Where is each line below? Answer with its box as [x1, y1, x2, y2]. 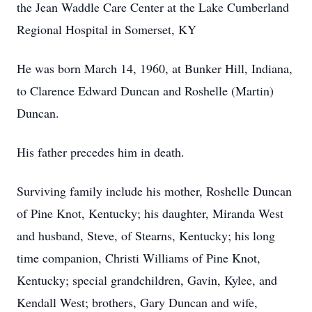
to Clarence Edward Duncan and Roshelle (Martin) [17, 82, 274, 99]
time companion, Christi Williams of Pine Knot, [17, 249, 260, 266]
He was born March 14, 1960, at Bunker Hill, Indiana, [17, 60, 292, 77]
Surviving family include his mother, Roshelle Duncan [17, 182, 292, 199]
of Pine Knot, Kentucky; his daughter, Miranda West [17, 205, 283, 221]
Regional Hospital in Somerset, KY [17, 21, 196, 38]
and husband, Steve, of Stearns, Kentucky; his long [17, 227, 275, 244]
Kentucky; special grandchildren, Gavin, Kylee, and [17, 272, 277, 288]
